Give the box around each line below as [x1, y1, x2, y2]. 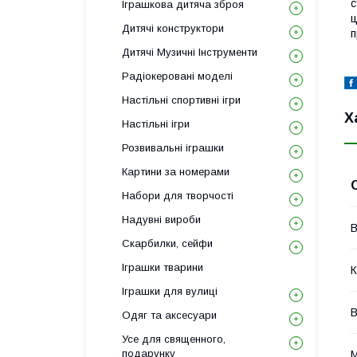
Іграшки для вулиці [122, 285, 218, 297]
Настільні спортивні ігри [122, 94, 241, 106]
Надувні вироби [122, 214, 201, 226]
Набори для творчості [122, 190, 233, 202]
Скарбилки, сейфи [122, 237, 213, 249]
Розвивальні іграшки [122, 142, 224, 154]
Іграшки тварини [122, 261, 203, 273]
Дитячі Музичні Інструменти [122, 46, 257, 58]
